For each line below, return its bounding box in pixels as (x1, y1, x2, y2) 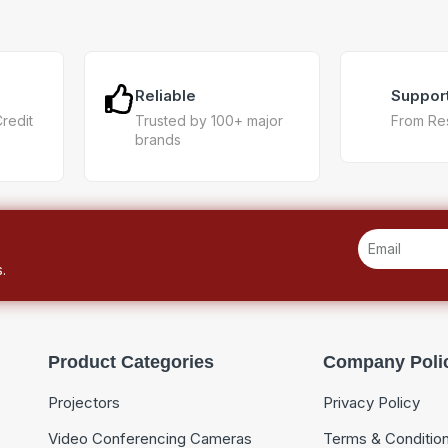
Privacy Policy (322, 392, 420, 412)
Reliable (135, 85, 196, 105)
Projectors (47, 392, 120, 412)
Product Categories (47, 351, 214, 372)
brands (135, 130, 181, 148)
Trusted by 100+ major (135, 111, 283, 129)
